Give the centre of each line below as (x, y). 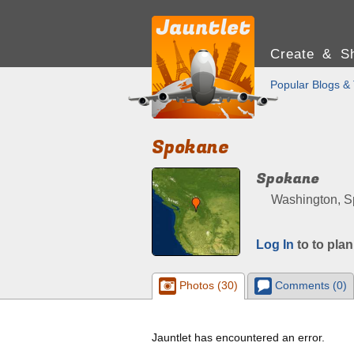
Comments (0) (309, 285)
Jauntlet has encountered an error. (238, 337)
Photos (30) (207, 285)
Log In (275, 245)
